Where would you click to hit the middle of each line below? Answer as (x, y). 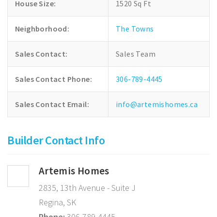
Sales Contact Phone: (54, 79)
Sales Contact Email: (52, 104)
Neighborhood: (42, 29)
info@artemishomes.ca (157, 104)
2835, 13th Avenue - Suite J (87, 188)
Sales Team (136, 54)
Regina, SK (57, 202)
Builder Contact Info (56, 140)
